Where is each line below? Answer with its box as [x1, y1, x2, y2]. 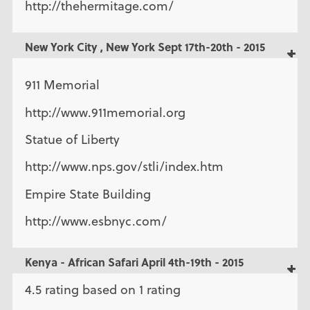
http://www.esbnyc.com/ [24, 212, 167, 230]
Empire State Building [24, 185, 151, 203]
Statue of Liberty [24, 130, 120, 148]
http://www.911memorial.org [24, 103, 185, 121]
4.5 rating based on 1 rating [24, 281, 181, 299]
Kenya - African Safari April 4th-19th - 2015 [24, 254, 244, 271]
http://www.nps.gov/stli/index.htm [24, 158, 224, 176]
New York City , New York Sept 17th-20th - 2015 [24, 39, 265, 55]
